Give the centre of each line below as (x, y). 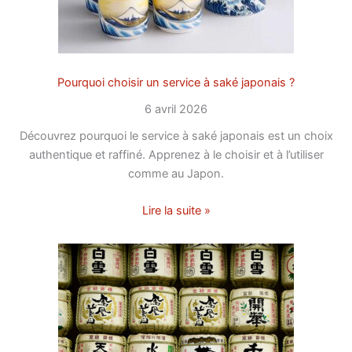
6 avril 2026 (176, 109)
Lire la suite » (176, 210)
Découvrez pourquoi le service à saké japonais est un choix (176, 136)
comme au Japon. (176, 173)
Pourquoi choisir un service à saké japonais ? (176, 82)
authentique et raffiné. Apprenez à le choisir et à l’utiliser (176, 154)
